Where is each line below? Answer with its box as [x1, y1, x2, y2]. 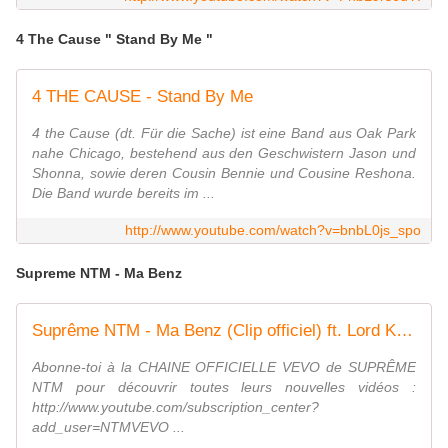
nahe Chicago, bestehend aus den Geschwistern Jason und [32, 145, 416, 162]
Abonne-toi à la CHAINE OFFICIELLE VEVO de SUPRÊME [32, 359, 416, 376]
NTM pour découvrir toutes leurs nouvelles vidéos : [32, 379, 416, 396]
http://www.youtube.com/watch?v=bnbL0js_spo [125, 222, 421, 239]
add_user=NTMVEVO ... [32, 419, 185, 436]
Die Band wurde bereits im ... [32, 185, 215, 202]
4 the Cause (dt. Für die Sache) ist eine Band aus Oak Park [32, 125, 416, 142]
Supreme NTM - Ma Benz [16, 265, 182, 282]
